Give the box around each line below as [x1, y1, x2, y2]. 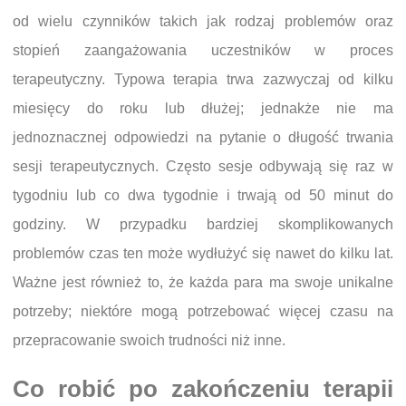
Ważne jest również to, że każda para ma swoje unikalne [13, 275, 393, 291]
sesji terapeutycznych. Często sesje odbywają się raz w [13, 159, 393, 175]
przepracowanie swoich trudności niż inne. [13, 333, 285, 349]
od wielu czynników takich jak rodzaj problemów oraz [13, 14, 393, 30]
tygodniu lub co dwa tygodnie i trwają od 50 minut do [13, 188, 393, 204]
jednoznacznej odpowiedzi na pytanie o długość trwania [13, 130, 393, 146]
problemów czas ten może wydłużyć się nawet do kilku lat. [13, 246, 393, 262]
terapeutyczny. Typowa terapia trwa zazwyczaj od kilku [13, 72, 393, 88]
